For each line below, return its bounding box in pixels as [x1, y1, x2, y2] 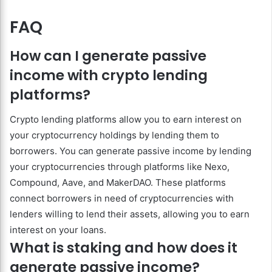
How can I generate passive [10, 46, 206, 66]
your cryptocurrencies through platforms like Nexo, [10, 160, 229, 172]
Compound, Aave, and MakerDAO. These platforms [10, 176, 226, 188]
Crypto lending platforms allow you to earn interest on [10, 113, 242, 125]
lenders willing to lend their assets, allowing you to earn [10, 208, 250, 220]
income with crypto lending [10, 66, 208, 86]
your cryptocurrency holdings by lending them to [10, 129, 219, 141]
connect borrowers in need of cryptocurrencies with [10, 192, 234, 204]
